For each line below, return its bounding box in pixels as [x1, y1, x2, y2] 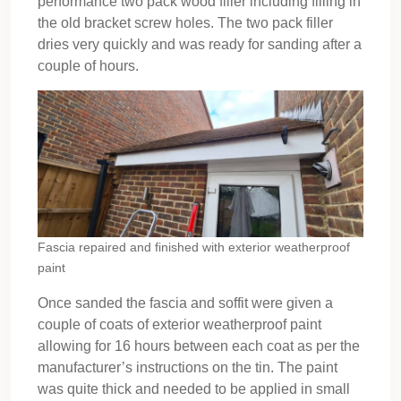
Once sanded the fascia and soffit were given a [38, 294, 333, 311]
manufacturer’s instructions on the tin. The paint [38, 359, 337, 375]
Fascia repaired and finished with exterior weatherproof [38, 239, 350, 254]
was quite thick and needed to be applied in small [38, 380, 350, 397]
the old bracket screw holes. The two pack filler [38, 14, 333, 30]
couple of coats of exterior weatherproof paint [38, 316, 321, 332]
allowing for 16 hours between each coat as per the [38, 337, 360, 354]
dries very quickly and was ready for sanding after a [38, 36, 362, 52]
